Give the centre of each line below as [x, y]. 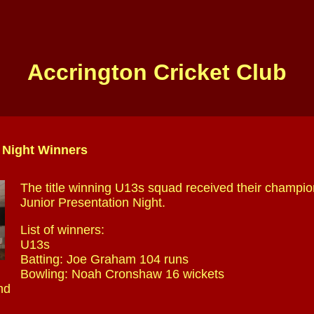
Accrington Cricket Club [157, 72]
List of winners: [62, 230]
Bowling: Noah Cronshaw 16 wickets [122, 274]
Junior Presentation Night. [93, 203]
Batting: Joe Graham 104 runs [104, 259]
